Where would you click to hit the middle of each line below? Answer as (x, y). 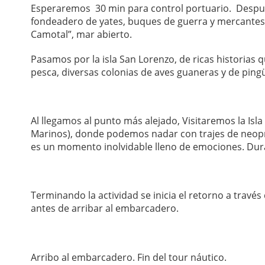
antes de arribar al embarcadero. (105, 209)
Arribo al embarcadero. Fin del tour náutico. (129, 257)
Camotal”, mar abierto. (81, 35)
